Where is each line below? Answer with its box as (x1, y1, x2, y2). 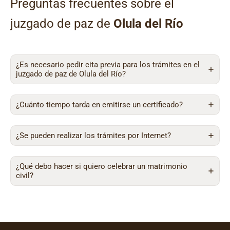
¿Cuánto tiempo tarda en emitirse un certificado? (16, 100, 183, 109)
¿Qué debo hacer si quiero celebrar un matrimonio (16, 162, 187, 171)
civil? (16, 171, 33, 180)
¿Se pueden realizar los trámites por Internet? (16, 131, 171, 140)
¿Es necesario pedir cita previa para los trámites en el (16, 60, 200, 69)
